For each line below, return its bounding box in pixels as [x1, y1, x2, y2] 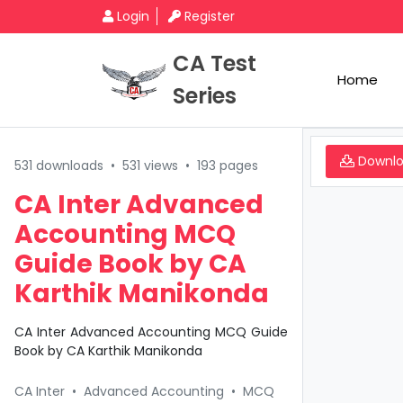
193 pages [197, 157, 258, 175]
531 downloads [14, 157, 103, 175]
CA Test [173, 49, 256, 78]
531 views [122, 157, 178, 175]
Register [184, 7, 235, 25]
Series [173, 81, 237, 111]
